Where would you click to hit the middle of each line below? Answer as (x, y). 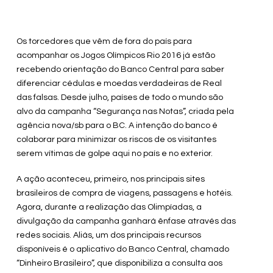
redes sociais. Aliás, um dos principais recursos (108, 235)
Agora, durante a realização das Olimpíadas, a (109, 207)
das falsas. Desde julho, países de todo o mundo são (119, 98)
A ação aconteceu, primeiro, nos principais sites (110, 179)
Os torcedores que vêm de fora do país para (104, 42)
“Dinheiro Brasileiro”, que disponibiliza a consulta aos (119, 263)
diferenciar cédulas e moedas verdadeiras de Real (119, 84)
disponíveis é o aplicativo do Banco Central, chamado (122, 249)
